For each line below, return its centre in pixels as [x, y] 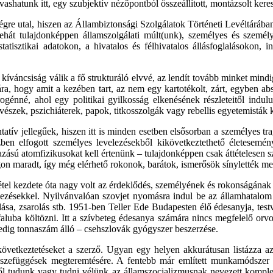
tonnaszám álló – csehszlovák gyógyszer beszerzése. [116, 229]
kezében [80, 89]
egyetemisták [243, 111]
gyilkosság [128, 100]
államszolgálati [112, 35]
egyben [245, 89]
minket [234, 78]
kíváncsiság [24, 78]
